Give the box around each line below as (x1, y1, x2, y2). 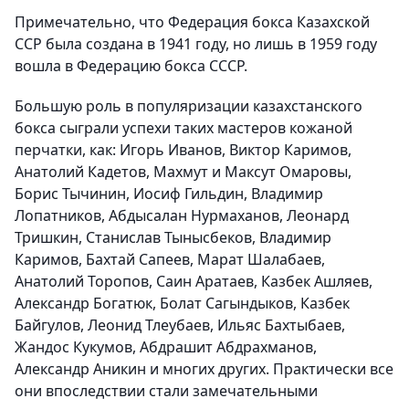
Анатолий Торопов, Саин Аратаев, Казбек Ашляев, (15, 271, 372, 292)
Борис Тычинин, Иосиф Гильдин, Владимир (15, 184, 323, 204)
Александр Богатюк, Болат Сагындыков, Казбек (15, 293, 350, 314)
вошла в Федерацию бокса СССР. (15, 56, 247, 77)
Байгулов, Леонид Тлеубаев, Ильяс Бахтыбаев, (15, 315, 345, 336)
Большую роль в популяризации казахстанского (15, 96, 362, 117)
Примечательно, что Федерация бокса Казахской (15, 12, 370, 33)
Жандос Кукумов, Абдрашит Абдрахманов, (15, 337, 317, 358)
